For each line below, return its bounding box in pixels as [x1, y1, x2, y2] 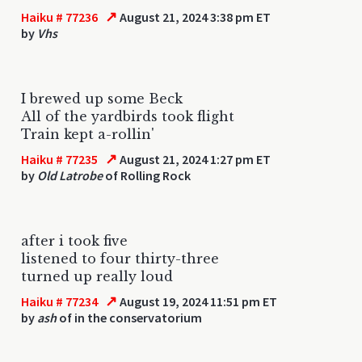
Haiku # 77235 [21, 150, 98, 167]
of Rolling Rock [103, 166, 191, 183]
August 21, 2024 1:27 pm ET [117, 150, 271, 167]
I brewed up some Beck [21, 90, 183, 107]
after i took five [21, 232, 128, 249]
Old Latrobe [37, 166, 103, 183]
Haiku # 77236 [21, 8, 98, 25]
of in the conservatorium [57, 309, 202, 326]
